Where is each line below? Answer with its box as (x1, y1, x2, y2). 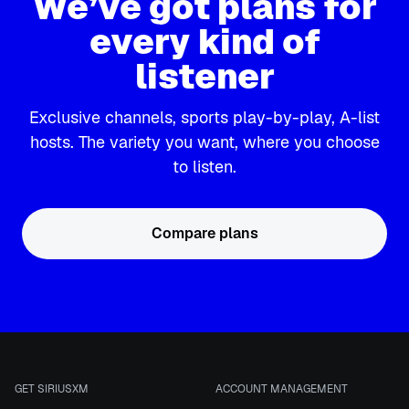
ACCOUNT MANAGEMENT (215, 382, 348, 396)
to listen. (173, 156, 236, 177)
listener (134, 54, 275, 99)
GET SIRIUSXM (15, 382, 89, 396)
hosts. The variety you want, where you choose (29, 131, 380, 152)
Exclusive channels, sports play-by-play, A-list (29, 107, 380, 128)
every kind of (89, 19, 320, 64)
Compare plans (151, 224, 258, 243)
